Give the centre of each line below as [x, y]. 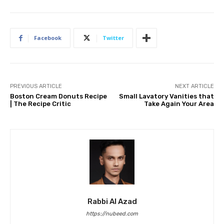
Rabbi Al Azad [112, 202]
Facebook [48, 38]
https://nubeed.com [112, 214]
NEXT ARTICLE [194, 86]
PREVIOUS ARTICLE [36, 86]
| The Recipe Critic [40, 104]
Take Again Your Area [179, 104]
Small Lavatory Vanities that [166, 96]
